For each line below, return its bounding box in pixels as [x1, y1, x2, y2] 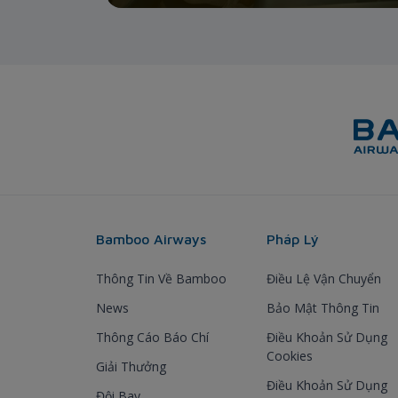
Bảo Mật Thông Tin [267, 298, 379, 316]
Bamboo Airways [96, 230, 206, 247]
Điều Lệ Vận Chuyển [267, 269, 381, 287]
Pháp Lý [267, 230, 319, 247]
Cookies [267, 346, 313, 364]
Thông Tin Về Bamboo [96, 269, 227, 287]
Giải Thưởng [96, 357, 166, 375]
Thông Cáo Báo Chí [96, 328, 209, 346]
